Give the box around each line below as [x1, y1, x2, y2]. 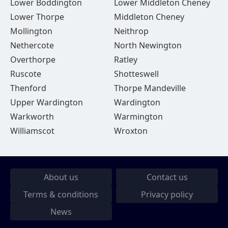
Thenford [10, 82, 46, 94]
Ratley [113, 54, 137, 65]
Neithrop [113, 25, 149, 37]
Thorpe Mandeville [113, 82, 186, 94]
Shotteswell [113, 68, 159, 79]
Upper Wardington [10, 97, 83, 108]
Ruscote [10, 68, 41, 79]
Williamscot [10, 125, 54, 136]
